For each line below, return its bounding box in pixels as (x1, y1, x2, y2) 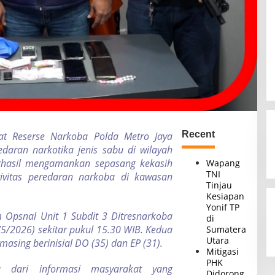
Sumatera (206, 223, 247, 235)
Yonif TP (206, 201, 240, 213)
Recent (182, 128, 215, 139)
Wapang (206, 157, 241, 169)
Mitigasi (206, 245, 239, 257)
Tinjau (206, 179, 233, 191)
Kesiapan (206, 190, 245, 202)
